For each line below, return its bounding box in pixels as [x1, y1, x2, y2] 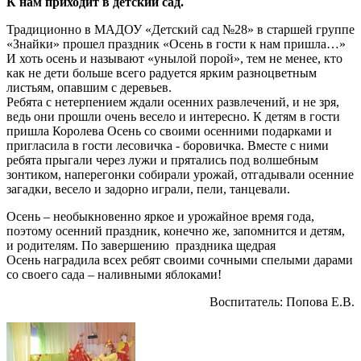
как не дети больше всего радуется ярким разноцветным [6, 66, 317, 81]
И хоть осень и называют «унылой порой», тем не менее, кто [6, 52, 342, 66]
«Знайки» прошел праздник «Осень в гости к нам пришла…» [6, 37, 346, 52]
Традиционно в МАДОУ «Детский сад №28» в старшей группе [6, 23, 355, 37]
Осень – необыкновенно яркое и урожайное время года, [6, 210, 314, 224]
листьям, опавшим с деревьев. [6, 81, 172, 95]
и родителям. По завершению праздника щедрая [6, 239, 276, 253]
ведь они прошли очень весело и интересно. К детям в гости [6, 110, 340, 124]
